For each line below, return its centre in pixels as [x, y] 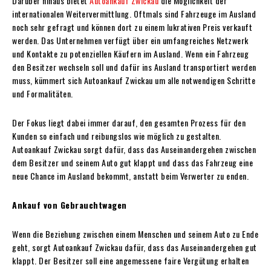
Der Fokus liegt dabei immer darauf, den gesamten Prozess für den [129, 122]
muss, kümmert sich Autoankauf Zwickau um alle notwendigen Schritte [134, 80]
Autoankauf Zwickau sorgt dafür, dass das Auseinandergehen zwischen [134, 149]
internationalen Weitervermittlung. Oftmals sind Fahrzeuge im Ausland [134, 13]
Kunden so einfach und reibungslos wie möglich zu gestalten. [117, 135]
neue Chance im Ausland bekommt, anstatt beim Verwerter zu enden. [130, 175]
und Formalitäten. [43, 93]
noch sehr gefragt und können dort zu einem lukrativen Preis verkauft [132, 27]
